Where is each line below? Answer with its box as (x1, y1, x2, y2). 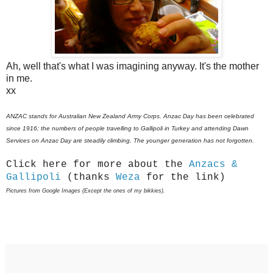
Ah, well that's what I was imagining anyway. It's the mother (6, 61, 259, 72)
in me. (6, 73, 32, 84)
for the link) (140, 172, 225, 183)
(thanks (67, 172, 116, 183)
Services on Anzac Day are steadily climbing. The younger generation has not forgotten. (6, 137, 254, 144)
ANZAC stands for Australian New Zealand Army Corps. (6, 113, 163, 120)
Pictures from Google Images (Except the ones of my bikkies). (6, 188, 165, 194)
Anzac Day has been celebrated (163, 113, 254, 120)
